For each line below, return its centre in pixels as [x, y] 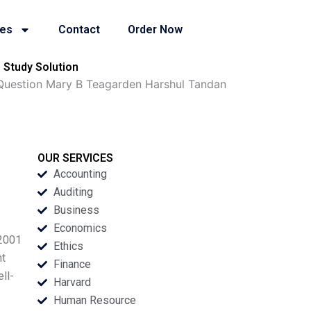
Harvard [72, 282]
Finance [72, 264]
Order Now [155, 30]
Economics [80, 228]
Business [76, 210]
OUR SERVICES [76, 158]
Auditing [73, 192]
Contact [79, 30]
